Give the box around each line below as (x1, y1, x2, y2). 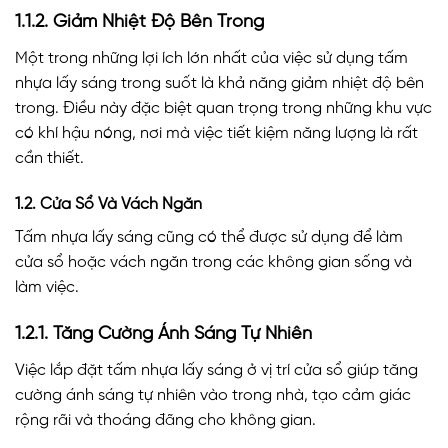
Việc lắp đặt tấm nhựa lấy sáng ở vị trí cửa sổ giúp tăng (15, 362, 418, 380)
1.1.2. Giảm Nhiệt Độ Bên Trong (15, 13, 264, 33)
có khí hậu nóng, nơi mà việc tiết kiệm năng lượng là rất (15, 125, 418, 143)
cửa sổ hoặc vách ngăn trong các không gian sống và (15, 254, 412, 272)
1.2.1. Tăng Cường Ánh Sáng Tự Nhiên (15, 325, 312, 345)
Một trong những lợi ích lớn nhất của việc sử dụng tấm (15, 50, 408, 68)
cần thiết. (15, 150, 84, 168)
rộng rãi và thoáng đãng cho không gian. (15, 412, 316, 430)
